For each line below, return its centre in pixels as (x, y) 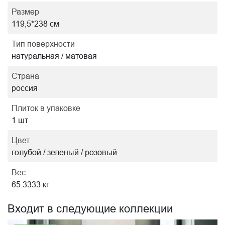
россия (25, 88)
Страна (25, 76)
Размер (25, 12)
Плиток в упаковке (46, 108)
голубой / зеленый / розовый (64, 152)
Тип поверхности (43, 44)
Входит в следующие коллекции (90, 209)
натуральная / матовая (54, 56)
